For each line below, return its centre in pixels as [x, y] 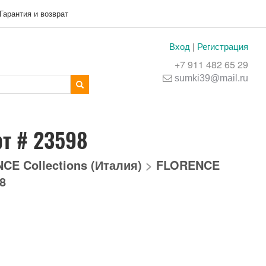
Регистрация [223, 46]
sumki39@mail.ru [211, 78]
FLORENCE [188, 165]
